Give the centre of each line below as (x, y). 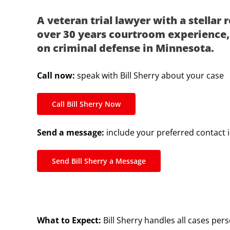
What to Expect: (69, 221)
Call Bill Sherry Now (86, 104)
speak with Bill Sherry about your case (149, 76)
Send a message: (71, 133)
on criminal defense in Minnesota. (126, 48)
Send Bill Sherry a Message (99, 161)
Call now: (56, 76)
